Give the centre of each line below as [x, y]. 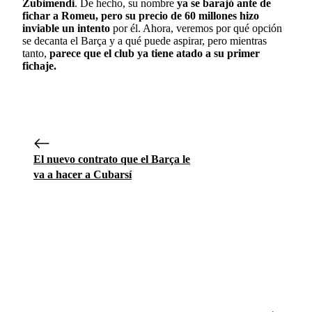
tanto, [36, 53]
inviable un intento [68, 28]
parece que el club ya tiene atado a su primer [155, 53]
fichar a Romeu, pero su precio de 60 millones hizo [141, 15]
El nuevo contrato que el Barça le [112, 159]
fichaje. [39, 65]
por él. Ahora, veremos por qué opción [197, 28]
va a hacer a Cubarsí [83, 174]
